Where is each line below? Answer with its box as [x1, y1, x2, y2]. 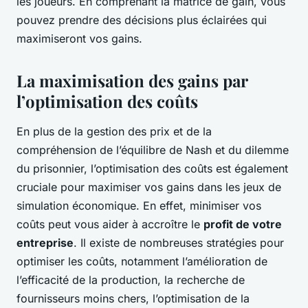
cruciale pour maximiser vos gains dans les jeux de [16, 180, 281, 195]
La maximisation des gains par [16, 69, 247, 92]
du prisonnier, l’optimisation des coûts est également [16, 162, 288, 176]
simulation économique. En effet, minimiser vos [16, 199, 261, 213]
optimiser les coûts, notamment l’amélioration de [16, 254, 267, 269]
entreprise [16, 236, 74, 250]
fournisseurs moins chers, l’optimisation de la [16, 291, 250, 306]
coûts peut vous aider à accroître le [16, 217, 203, 232]
